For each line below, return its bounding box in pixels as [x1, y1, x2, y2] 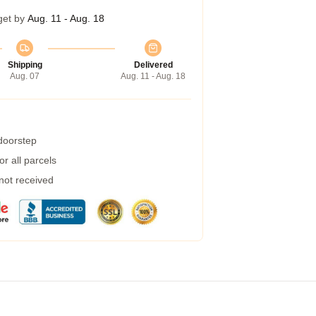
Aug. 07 [10, 71, 39, 81]
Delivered [133, 60, 173, 70]
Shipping [7, 60, 42, 70]
